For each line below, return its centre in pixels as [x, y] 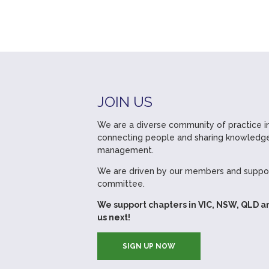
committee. [121, 184]
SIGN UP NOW [149, 246]
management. [125, 150]
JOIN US [125, 102]
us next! [113, 217]
